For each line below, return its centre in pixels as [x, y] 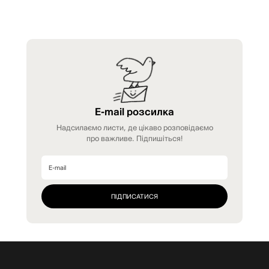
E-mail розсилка [134, 111]
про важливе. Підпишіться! [134, 138]
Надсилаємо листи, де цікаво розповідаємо [134, 127]
